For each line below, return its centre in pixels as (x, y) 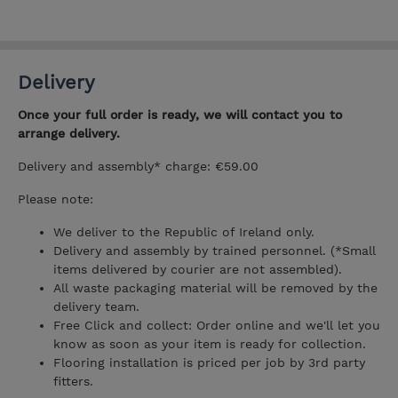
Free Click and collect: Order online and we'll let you (217, 326)
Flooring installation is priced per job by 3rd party (209, 363)
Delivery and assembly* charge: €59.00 (138, 167)
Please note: (56, 199)
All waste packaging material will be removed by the (215, 288)
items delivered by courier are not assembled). (198, 270)
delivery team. (96, 307)
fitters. (73, 382)
